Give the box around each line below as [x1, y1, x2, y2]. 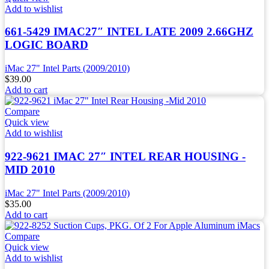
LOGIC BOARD [5, 38, 88, 52]
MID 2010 [5, 163, 55, 176]
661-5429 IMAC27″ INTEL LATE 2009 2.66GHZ [5, 25, 253, 38]
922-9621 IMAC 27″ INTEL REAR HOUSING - [5, 150, 246, 163]
